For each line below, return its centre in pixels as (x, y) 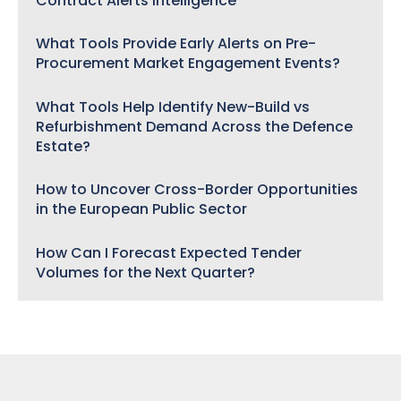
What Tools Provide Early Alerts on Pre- (176, 44)
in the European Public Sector (141, 209)
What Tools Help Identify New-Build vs (173, 107)
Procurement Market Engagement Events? (188, 64)
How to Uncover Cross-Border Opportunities (197, 190)
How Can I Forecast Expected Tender (169, 252)
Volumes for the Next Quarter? (145, 272)
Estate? (63, 146)
